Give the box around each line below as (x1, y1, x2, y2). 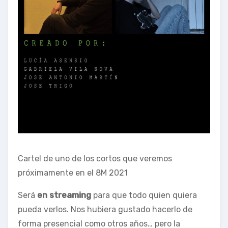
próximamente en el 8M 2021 (18, 167, 128, 178)
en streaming (37, 190, 91, 200)
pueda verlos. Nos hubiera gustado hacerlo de (18, 204, 192, 214)
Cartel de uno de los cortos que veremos (18, 153, 172, 163)
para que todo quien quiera (91, 190, 197, 200)
